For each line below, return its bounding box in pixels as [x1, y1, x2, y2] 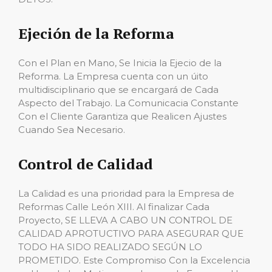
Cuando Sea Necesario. [18, 124, 125, 135]
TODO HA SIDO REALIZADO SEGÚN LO [18, 241, 202, 253]
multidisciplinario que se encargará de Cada [18, 84, 219, 95]
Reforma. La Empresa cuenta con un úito [18, 70, 208, 82]
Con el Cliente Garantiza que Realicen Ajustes [18, 110, 226, 122]
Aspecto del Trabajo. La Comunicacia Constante [18, 97, 239, 109]
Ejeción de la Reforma [18, 24, 174, 43]
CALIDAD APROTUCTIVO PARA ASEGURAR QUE [18, 228, 243, 239]
